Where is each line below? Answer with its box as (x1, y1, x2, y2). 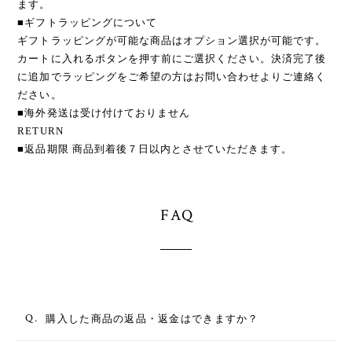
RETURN (17, 124, 64, 137)
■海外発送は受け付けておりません (17, 106, 191, 119)
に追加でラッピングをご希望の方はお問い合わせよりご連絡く (17, 70, 327, 82)
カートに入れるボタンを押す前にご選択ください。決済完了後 (17, 52, 327, 64)
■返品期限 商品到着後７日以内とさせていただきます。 (17, 142, 293, 155)
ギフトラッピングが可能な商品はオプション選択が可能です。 (17, 34, 327, 46)
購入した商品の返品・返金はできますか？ (46, 312, 259, 324)
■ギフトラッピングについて (17, 16, 157, 28)
